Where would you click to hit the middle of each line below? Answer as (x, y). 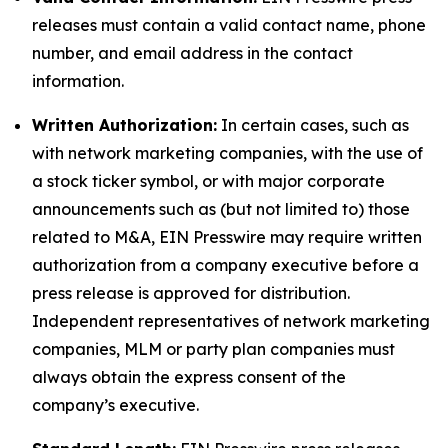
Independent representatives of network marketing (231, 321)
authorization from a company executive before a (225, 265)
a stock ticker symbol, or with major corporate (208, 181)
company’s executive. (115, 405)
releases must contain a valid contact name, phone (229, 25)
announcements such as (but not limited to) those (221, 209)
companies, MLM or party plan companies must (213, 349)
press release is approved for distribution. (191, 293)
